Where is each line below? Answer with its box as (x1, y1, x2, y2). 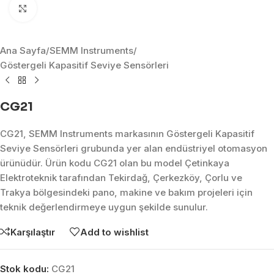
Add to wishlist (80, 226, 149, 238)
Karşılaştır (10, 226, 55, 238)
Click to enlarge (36, 3, 103, 13)
